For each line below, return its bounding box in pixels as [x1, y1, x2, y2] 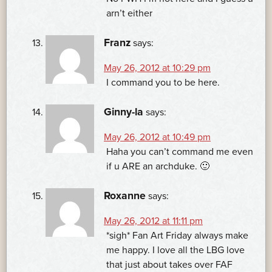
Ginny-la [104, 106, 143, 119]
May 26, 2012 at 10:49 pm [104, 131, 211, 144]
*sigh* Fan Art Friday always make [106, 229, 248, 242]
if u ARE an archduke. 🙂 [106, 160, 209, 173]
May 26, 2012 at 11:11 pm [104, 215, 203, 228]
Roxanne [104, 189, 146, 203]
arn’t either [106, 7, 152, 20]
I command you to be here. [106, 76, 220, 89]
